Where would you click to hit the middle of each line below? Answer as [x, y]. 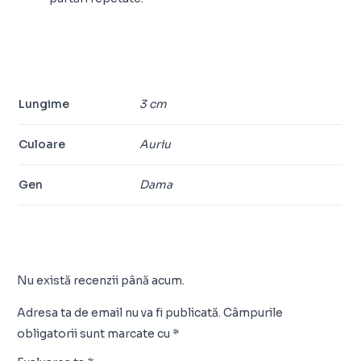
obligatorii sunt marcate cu [95, 334]
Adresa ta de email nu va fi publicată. [119, 313]
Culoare [42, 145]
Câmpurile [253, 313]
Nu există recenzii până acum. [101, 281]
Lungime [44, 104]
